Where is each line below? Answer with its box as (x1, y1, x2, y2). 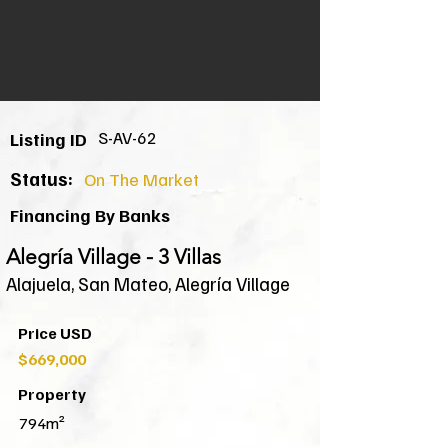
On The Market (84, 168, 199, 190)
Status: (10, 167, 73, 190)
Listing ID (10, 128, 91, 150)
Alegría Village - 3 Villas (6, 244, 221, 269)
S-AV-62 (98, 127, 157, 148)
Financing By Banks (10, 204, 170, 226)
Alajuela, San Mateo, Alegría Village (6, 272, 290, 295)
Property (18, 384, 86, 404)
